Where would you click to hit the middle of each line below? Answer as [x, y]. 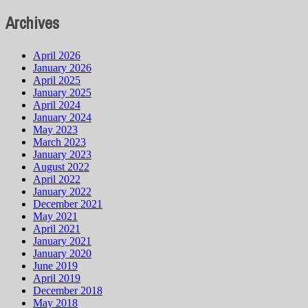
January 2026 [62, 67]
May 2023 [55, 129]
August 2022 [61, 166]
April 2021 [57, 228]
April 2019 [57, 278]
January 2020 [62, 253]
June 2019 [55, 265]
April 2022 [57, 179]
